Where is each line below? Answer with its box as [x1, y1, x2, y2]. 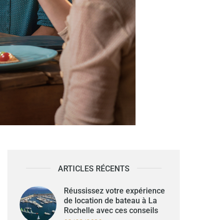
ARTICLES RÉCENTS [57, 164, 130, 173]
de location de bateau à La [64, 195, 158, 205]
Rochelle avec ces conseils [64, 205, 159, 215]
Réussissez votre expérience [64, 186, 165, 195]
